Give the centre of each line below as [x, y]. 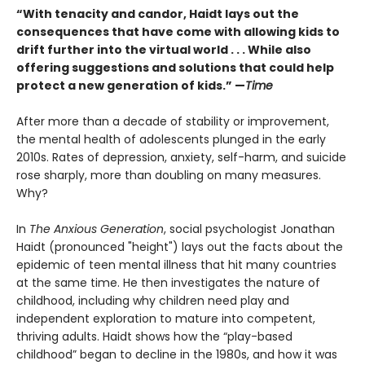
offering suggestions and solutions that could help [175, 68]
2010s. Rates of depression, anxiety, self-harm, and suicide [181, 158]
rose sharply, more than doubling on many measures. [169, 176]
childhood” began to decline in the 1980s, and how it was [177, 355]
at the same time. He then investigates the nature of [168, 283]
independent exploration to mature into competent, [166, 319]
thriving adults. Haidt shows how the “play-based [154, 337]
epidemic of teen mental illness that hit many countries [176, 265]
